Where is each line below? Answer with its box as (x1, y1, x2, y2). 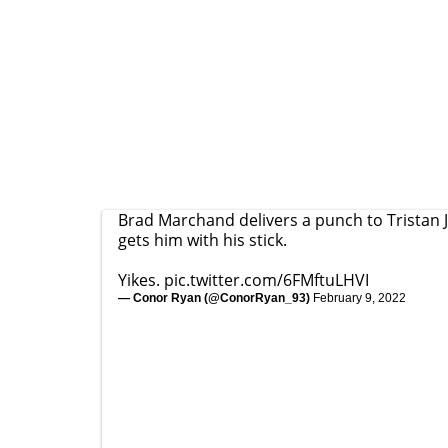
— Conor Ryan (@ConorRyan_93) (118, 291, 313, 305)
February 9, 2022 (313, 291, 406, 305)
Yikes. (118, 269, 164, 291)
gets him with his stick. (118, 229, 287, 251)
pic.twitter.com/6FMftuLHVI (164, 269, 369, 291)
